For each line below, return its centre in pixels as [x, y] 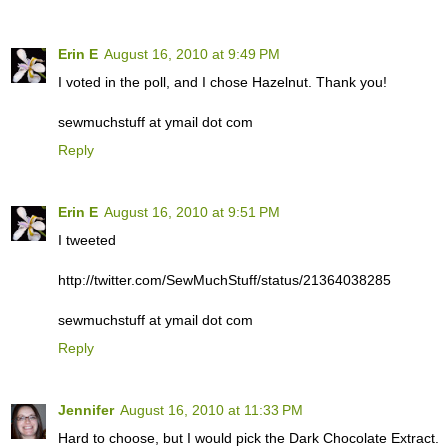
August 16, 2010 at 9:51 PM [192, 212]
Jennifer [86, 410]
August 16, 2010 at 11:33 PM [211, 410]
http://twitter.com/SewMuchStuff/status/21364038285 [224, 280]
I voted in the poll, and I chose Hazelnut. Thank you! [222, 82]
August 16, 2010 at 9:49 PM [192, 54]
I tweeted [87, 240]
